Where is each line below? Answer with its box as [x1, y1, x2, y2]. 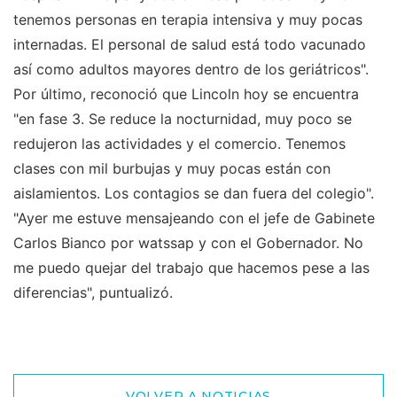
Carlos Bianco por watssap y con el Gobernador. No [13, 233, 363, 252]
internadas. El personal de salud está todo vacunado [13, 35, 366, 53]
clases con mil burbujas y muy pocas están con [13, 159, 331, 177]
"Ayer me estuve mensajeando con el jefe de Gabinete [13, 208, 375, 227]
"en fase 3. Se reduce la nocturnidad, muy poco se [13, 109, 352, 128]
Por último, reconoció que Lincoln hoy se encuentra [13, 84, 359, 103]
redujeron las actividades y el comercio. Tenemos [13, 134, 346, 152]
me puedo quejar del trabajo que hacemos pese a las [13, 258, 370, 276]
